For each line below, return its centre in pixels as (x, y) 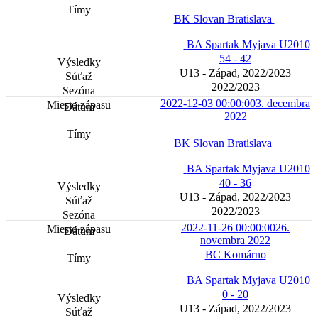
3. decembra (283, 104)
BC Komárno (235, 255)
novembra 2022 (235, 241)
